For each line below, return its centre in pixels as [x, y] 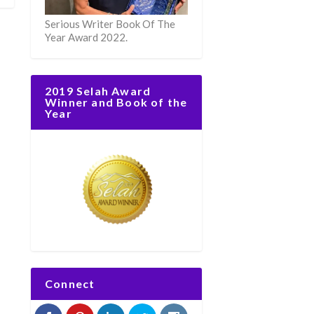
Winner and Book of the [116, 102]
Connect [70, 284]
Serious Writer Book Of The [110, 24]
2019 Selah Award [98, 91]
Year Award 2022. [86, 37]
